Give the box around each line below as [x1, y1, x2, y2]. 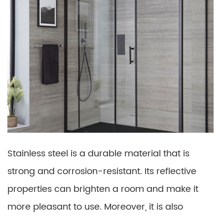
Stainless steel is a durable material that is [7, 147, 189, 161]
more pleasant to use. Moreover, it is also [7, 200, 183, 215]
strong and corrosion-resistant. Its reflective [7, 164, 196, 179]
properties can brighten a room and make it [7, 182, 198, 197]
